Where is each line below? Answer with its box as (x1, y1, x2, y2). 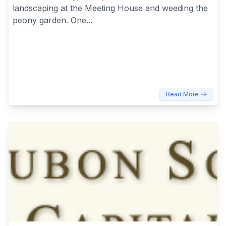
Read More (166, 90, 199, 98)
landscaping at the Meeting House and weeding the (13, 3, 208, 13)
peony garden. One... (13, 15, 92, 25)
